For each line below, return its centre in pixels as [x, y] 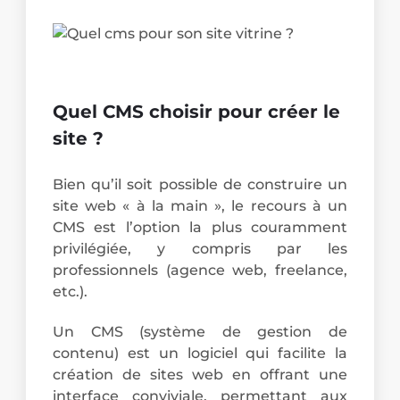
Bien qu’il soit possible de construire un [200, 185]
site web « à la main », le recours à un [200, 206]
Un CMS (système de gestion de [200, 332]
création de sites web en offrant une [200, 375]
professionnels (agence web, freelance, [200, 271]
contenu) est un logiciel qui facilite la [200, 354]
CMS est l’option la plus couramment [200, 228]
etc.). [71, 292]
